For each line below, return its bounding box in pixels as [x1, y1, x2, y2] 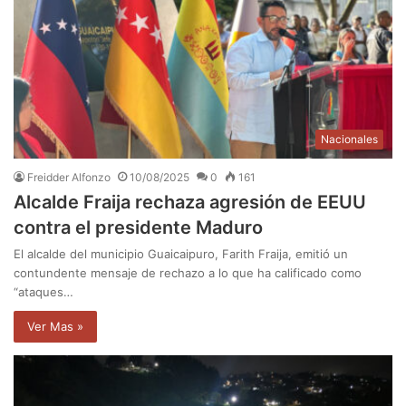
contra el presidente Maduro [14, 217, 263, 239]
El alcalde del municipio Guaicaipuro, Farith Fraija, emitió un [14, 246, 348, 262]
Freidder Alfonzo [27, 170, 111, 185]
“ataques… [14, 285, 73, 300]
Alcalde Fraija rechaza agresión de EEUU [14, 191, 366, 214]
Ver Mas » [27, 319, 83, 334]
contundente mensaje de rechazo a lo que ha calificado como [14, 266, 362, 281]
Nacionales [321, 132, 378, 147]
